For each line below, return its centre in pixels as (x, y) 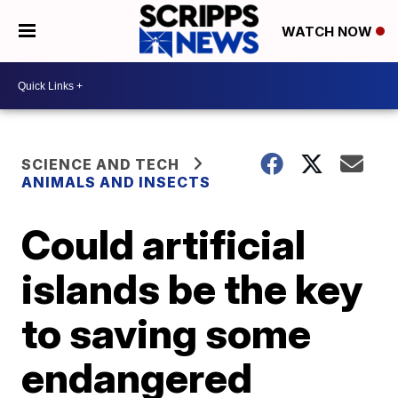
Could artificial (164, 244)
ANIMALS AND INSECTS (116, 182)
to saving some (167, 333)
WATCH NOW (328, 32)
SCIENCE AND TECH (101, 164)
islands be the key (192, 289)
